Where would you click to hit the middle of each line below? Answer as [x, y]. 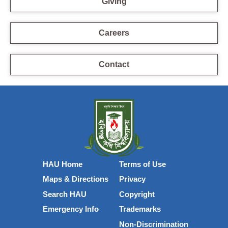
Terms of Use [142, 164]
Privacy [132, 179]
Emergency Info [71, 209]
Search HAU [65, 194]
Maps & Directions [76, 179]
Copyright [137, 194]
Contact [114, 64]
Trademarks [140, 209]
